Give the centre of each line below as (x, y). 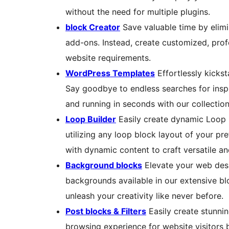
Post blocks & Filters (106, 211)
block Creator (93, 27)
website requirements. (108, 58)
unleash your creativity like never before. (144, 196)
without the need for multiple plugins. (138, 12)
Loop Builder (91, 119)
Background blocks (104, 165)
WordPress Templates (110, 73)
